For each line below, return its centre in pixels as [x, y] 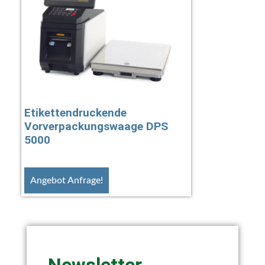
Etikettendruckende [75, 113]
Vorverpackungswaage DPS [96, 127]
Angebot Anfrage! [66, 180]
